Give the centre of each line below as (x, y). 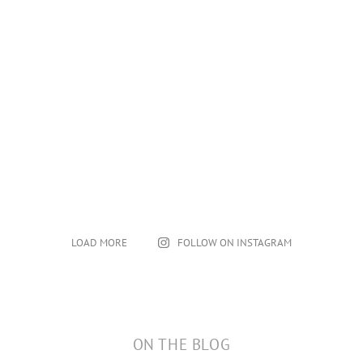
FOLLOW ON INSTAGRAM (234, 243)
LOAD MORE (100, 243)
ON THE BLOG (181, 344)
